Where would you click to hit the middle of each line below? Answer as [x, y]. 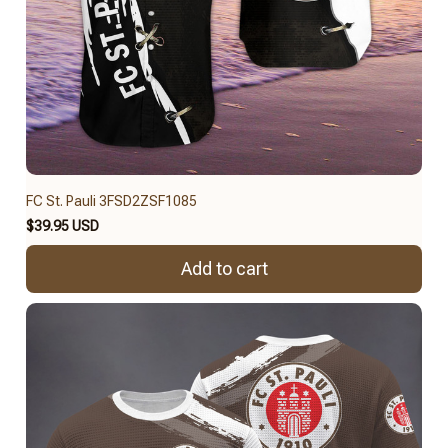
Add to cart [224, 269]
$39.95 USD [62, 225]
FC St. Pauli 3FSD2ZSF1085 [111, 200]
